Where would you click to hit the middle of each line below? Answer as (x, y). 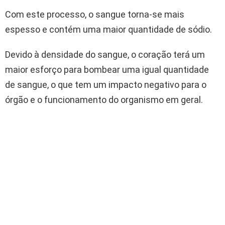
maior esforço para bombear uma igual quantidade (107, 70)
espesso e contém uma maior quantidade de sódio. (108, 30)
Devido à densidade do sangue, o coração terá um (105, 55)
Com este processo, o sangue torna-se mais (95, 15)
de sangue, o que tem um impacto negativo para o (106, 85)
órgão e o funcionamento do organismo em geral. (104, 100)
